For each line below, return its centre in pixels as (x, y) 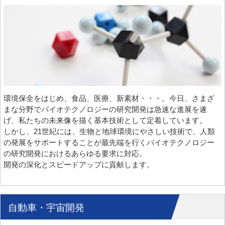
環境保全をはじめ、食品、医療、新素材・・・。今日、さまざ (109, 98)
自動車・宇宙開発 (46, 207)
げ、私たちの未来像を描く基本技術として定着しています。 (105, 120)
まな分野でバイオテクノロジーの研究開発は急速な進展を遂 (105, 109)
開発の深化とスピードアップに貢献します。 (79, 164)
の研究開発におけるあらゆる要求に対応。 (75, 153)
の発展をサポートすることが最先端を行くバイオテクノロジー (109, 142)
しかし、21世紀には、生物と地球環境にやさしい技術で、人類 (109, 131)
